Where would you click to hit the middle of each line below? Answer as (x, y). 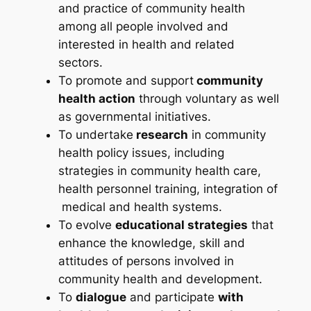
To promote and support (126, 81)
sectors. (80, 63)
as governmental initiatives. (134, 117)
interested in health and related (146, 45)
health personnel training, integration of (168, 189)
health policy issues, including (141, 153)
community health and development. (160, 279)
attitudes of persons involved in (146, 261)
